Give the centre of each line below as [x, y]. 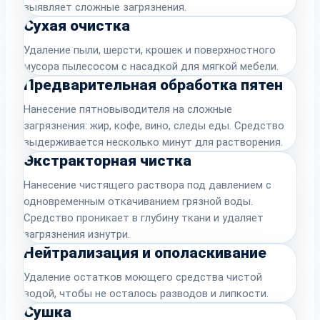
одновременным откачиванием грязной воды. [138, 202]
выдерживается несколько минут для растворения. [153, 142]
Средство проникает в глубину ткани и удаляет [144, 218]
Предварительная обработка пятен [153, 85]
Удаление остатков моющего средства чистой [143, 277]
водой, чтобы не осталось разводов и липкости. [146, 294]
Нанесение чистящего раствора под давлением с [147, 185]
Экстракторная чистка [107, 161]
